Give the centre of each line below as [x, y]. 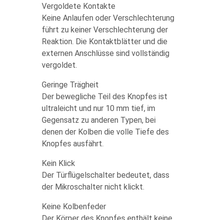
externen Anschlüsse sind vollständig [105, 53]
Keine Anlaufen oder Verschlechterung [108, 18]
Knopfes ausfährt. [72, 144]
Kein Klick [58, 163]
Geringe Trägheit [70, 85]
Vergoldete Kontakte [78, 6]
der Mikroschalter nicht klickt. [93, 187]
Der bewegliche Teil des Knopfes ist [104, 96]
